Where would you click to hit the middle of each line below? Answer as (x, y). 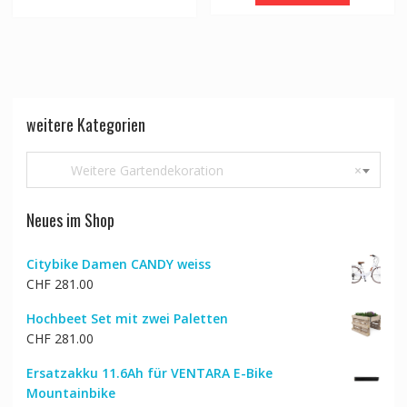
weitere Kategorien (85, 124)
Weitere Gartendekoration (130, 170)
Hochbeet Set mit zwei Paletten (127, 318)
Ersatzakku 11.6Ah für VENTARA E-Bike (149, 372)
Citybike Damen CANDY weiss (118, 263)
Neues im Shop (70, 219)
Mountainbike (70, 392)
